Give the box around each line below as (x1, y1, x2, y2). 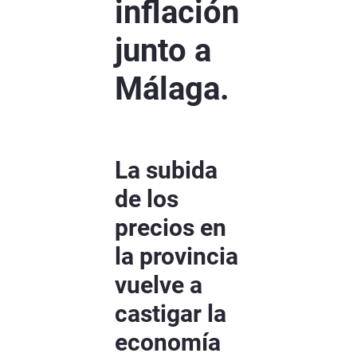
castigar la (115, 300, 226, 328)
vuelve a (115, 271, 202, 300)
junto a (115, 32, 211, 70)
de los (115, 185, 178, 214)
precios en (115, 214, 226, 242)
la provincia (115, 242, 238, 271)
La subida (115, 156, 218, 185)
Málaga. (115, 70, 229, 108)
